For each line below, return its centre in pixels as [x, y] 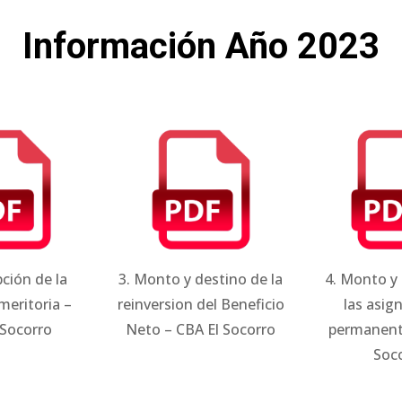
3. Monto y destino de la [201, 279]
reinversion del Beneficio [201, 304]
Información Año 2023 [201, 47]
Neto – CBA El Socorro [201, 329]
